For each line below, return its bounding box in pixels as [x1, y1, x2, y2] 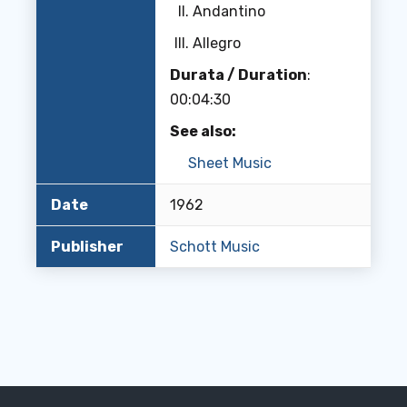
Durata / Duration [170, 66, 307, 84]
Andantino [193, 3, 265, 20]
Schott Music [170, 238, 260, 255]
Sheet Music [188, 154, 272, 172]
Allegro [193, 35, 241, 52]
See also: [170, 123, 236, 140]
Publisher [51, 238, 124, 255]
